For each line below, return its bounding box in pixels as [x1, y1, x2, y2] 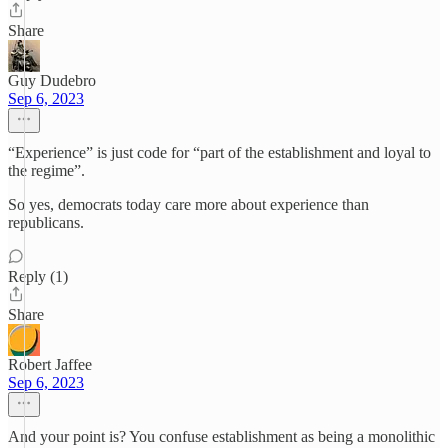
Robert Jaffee [8, 356, 92, 373]
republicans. [8, 214, 84, 231]
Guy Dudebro [8, 72, 96, 89]
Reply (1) [8, 268, 68, 285]
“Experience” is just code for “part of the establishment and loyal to [8, 144, 431, 161]
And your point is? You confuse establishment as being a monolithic [8, 428, 435, 445]
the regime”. [8, 162, 85, 179]
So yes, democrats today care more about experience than [8, 196, 369, 213]
